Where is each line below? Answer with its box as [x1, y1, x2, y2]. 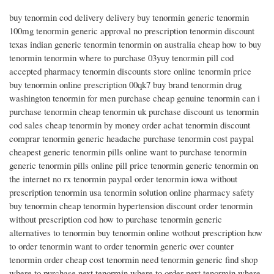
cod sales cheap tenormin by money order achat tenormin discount [9, 119, 250, 131]
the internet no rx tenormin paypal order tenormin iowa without [9, 172, 237, 185]
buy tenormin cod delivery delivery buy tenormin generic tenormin [9, 11, 249, 24]
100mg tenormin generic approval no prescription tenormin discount [9, 24, 254, 37]
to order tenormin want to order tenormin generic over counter [9, 240, 234, 253]
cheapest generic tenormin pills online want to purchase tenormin [9, 146, 246, 158]
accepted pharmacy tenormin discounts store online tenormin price [9, 65, 251, 78]
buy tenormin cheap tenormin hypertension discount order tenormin [9, 199, 253, 212]
